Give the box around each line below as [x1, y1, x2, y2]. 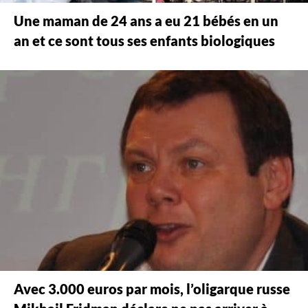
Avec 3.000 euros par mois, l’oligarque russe [14, 280, 290, 297]
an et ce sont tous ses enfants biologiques [14, 33, 275, 49]
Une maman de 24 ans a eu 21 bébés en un [14, 13, 278, 30]
